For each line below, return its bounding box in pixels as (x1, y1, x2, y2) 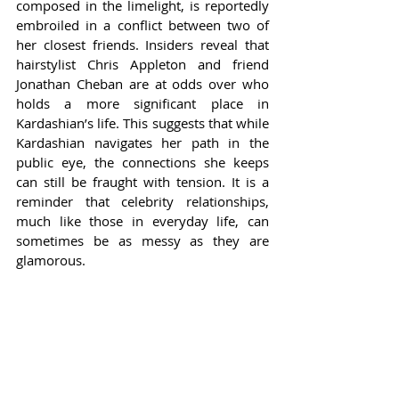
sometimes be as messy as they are (16, 231, 269, 249)
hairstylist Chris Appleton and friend (16, 54, 269, 73)
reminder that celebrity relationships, (16, 191, 269, 210)
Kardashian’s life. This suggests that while (16, 113, 269, 132)
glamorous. (16, 250, 85, 269)
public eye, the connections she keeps (16, 152, 269, 171)
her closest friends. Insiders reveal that (16, 35, 269, 53)
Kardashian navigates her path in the (16, 133, 269, 151)
